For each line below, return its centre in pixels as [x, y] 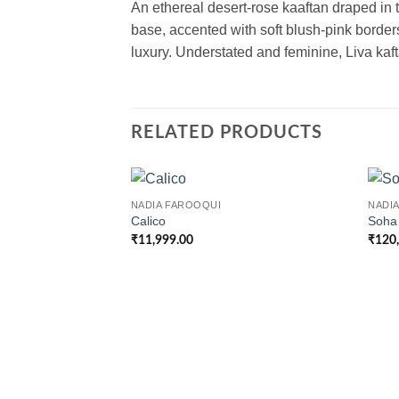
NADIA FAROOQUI [176, 204]
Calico [148, 221]
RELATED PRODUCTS [227, 133]
